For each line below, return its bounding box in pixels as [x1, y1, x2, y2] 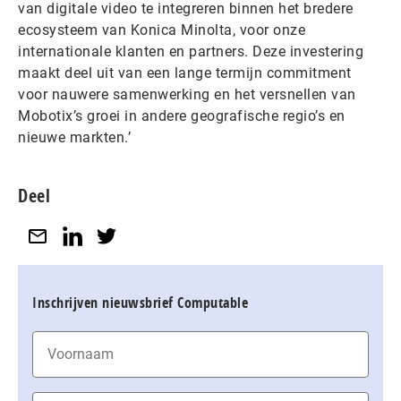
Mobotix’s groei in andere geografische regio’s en [18, 107, 346, 125]
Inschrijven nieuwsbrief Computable [32, 293, 248, 313]
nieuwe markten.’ [18, 129, 131, 147]
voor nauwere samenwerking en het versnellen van [18, 86, 356, 104]
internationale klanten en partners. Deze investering [18, 43, 363, 61]
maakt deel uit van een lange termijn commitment [18, 64, 352, 82]
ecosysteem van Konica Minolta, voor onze [18, 21, 305, 39]
